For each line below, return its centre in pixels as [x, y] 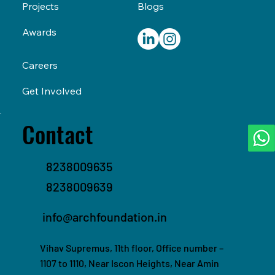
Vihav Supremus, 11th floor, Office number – [132, 247]
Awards [39, 32]
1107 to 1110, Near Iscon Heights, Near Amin [130, 263]
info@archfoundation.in [105, 216]
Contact [57, 134]
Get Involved [52, 91]
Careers [40, 65]
